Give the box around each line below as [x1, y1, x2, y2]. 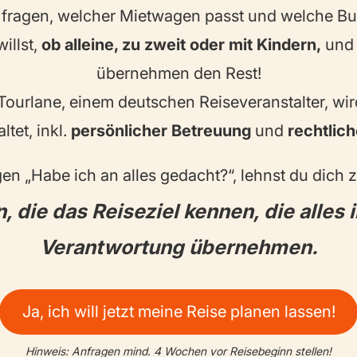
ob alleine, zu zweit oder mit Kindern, [41, 35, 321, 55]
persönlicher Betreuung [70, 121, 255, 141]
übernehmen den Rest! [96, 64, 261, 84]
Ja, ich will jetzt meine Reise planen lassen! [22, 302, 335, 322]
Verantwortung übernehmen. [39, 235, 318, 260]
